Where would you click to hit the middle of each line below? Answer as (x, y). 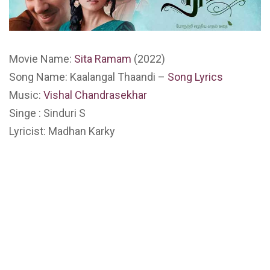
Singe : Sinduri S (47, 113)
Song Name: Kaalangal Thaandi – (88, 77)
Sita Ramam (102, 59)
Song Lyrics (195, 77)
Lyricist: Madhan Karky (62, 131)
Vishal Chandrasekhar (95, 95)
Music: (26, 95)
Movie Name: (40, 59)
